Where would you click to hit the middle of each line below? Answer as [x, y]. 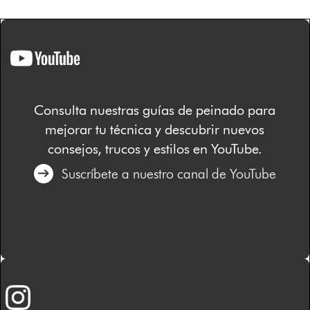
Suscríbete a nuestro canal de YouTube [168, 173]
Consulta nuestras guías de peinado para [155, 110]
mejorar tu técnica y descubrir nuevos [155, 129]
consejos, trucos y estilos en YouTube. [155, 148]
